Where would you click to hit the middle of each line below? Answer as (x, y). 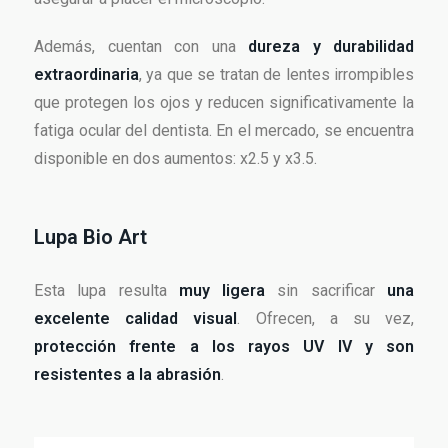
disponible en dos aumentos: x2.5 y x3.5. (175, 159)
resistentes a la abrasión (127, 375)
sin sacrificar (332, 291)
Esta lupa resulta (106, 291)
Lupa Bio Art (90, 237)
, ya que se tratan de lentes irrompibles (276, 75)
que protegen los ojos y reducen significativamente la (224, 103)
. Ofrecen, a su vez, (326, 319)
